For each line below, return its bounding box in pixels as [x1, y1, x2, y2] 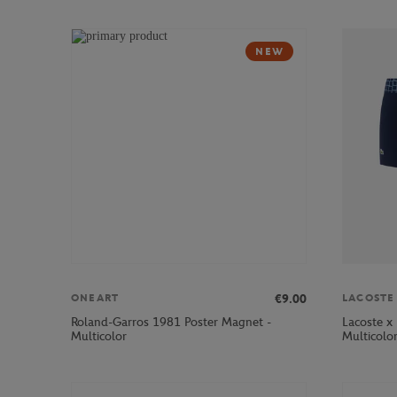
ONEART [71, 292, 120, 305]
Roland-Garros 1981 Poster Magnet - [71, 315, 271, 331]
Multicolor [71, 329, 127, 345]
